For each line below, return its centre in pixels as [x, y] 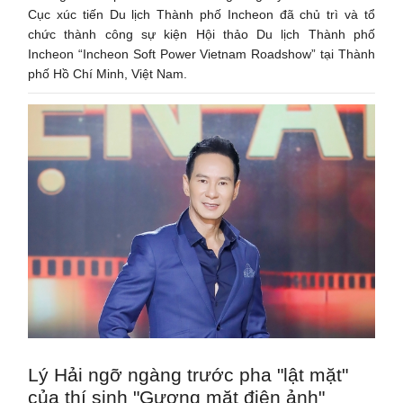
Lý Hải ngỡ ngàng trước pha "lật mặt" [188, 374]
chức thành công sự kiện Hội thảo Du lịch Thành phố [201, 34]
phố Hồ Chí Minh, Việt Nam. [108, 73]
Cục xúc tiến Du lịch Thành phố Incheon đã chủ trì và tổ [201, 14]
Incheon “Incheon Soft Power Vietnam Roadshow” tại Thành [201, 54]
